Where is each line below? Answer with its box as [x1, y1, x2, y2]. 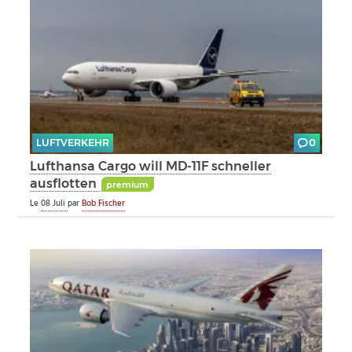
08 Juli [41, 196, 68, 211]
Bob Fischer [82, 196, 126, 211]
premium [106, 178, 149, 190]
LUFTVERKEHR [35, 136, 109, 148]
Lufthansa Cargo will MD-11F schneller [30, 158, 272, 174]
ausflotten [30, 175, 101, 192]
